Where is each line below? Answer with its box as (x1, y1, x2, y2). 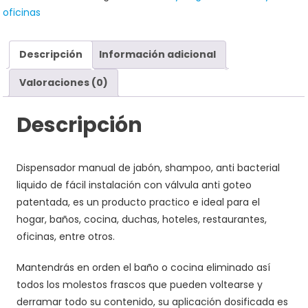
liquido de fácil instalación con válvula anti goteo (16, 178, 252, 192)
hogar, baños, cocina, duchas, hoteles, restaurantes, (16, 212, 267, 227)
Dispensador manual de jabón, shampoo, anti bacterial (16, 161, 280, 175)
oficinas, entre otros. (16, 230, 115, 244)
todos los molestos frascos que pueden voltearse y (16, 278, 263, 292)
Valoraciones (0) (19, 75, 109, 89)
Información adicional (99, 47, 217, 61)
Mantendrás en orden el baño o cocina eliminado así (16, 261, 271, 275)
